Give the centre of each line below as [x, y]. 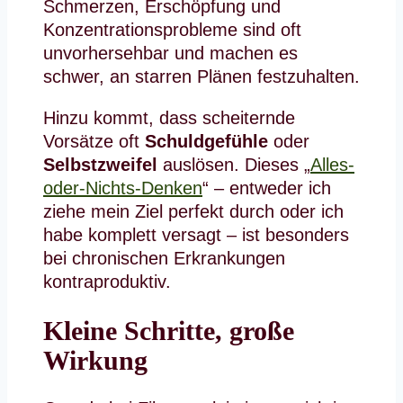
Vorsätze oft [94, 141]
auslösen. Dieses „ [234, 164]
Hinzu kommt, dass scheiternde [169, 117]
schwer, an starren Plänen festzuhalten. [201, 76]
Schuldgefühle [206, 141]
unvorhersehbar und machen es [170, 53]
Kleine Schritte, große [169, 330]
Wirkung [95, 360]
